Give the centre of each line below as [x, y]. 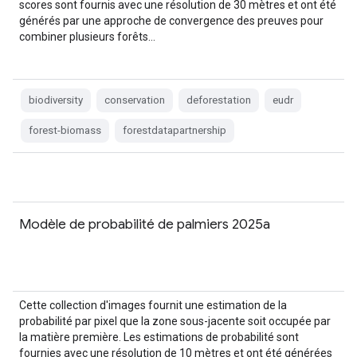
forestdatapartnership [175, 130]
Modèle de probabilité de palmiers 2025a [145, 224]
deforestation [219, 100]
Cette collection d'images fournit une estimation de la [153, 305]
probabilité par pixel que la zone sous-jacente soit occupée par [175, 321]
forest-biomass [65, 130]
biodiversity [56, 100]
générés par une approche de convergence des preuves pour [171, 21]
